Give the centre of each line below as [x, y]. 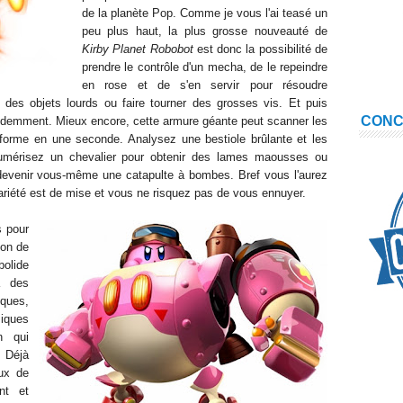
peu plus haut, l [127, 31]
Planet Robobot [153, 49]
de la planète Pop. [131, 13]
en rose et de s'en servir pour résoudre [205, 85]
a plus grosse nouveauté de [250, 31]
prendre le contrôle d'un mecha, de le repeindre [205, 67]
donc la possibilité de [270, 49]
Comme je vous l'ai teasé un [254, 13]
